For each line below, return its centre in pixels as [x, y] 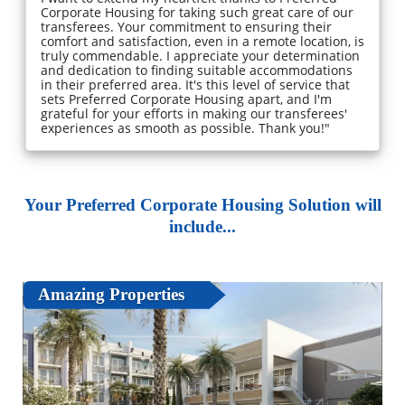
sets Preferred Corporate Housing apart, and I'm [186, 99]
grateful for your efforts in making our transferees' [194, 113]
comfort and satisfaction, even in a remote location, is [202, 41]
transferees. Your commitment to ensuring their [186, 26]
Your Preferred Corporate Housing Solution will [202, 204]
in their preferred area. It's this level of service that [195, 84]
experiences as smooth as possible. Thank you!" [185, 127]
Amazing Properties [111, 295]
